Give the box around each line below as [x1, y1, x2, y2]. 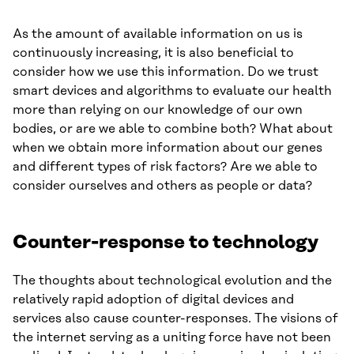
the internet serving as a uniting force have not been [13, 330, 331, 345]
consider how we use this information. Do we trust [13, 64, 318, 79]
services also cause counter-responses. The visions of [13, 311, 338, 326]
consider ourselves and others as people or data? [13, 178, 312, 193]
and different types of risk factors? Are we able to [13, 159, 318, 174]
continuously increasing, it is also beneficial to [13, 45, 294, 60]
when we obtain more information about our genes [13, 140, 322, 155]
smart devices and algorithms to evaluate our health [13, 83, 332, 98]
